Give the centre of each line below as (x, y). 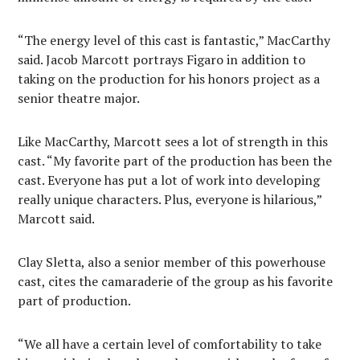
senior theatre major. (79, 98)
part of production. (74, 300)
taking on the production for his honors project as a (169, 78)
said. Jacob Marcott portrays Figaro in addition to (162, 59)
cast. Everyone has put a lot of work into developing (169, 180)
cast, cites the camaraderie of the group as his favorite (176, 281)
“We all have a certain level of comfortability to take (170, 344)
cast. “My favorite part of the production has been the (175, 160)
